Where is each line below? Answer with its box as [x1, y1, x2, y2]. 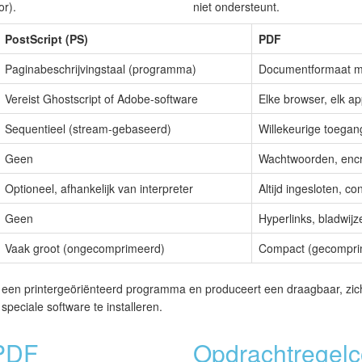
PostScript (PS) [5, 31, 88, 48]
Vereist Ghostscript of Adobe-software [5, 90, 198, 107]
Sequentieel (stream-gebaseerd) [5, 120, 171, 137]
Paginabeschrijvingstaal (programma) [5, 61, 196, 78]
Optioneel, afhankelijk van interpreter [5, 180, 193, 197]
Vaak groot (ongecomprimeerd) [5, 240, 165, 257]
